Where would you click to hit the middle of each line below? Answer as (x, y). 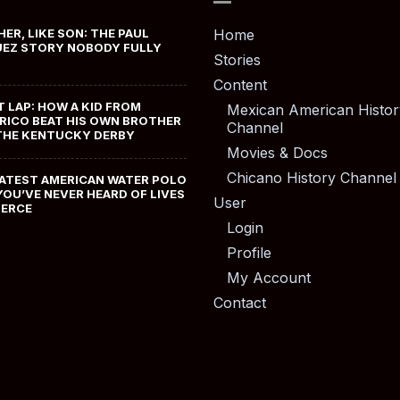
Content (240, 85)
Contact (240, 303)
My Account (269, 278)
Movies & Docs (277, 153)
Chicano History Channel (312, 178)
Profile (249, 253)
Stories (237, 60)
